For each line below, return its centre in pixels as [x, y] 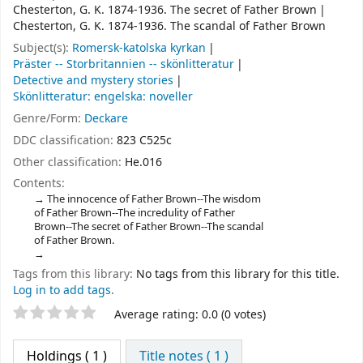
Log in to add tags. [64, 291]
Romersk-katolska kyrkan [139, 49]
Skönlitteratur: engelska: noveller [103, 97]
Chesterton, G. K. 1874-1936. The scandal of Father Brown [169, 27]
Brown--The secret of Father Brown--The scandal [148, 227]
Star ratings [55, 314]
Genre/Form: [49, 118]
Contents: [39, 184]
